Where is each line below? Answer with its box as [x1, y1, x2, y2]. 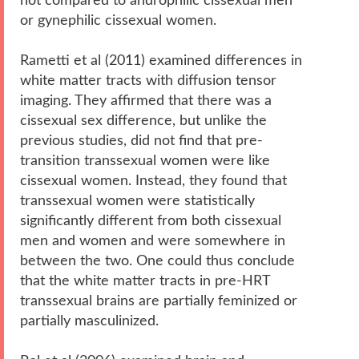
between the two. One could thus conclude [20, 253, 295, 268]
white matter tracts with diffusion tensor [20, 73, 276, 87]
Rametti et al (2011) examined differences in [20, 53, 302, 67]
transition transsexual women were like [20, 153, 270, 167]
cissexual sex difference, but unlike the [20, 113, 267, 127]
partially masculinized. [20, 313, 159, 328]
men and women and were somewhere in [20, 233, 285, 248]
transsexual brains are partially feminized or [20, 293, 297, 308]
